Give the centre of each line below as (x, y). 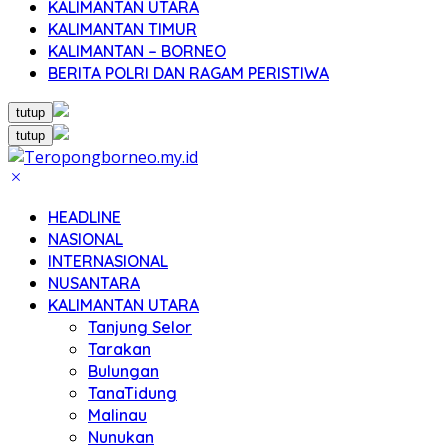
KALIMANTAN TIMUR (122, 29)
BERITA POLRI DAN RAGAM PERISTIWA (188, 73)
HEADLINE (84, 217)
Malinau (117, 415)
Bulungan (123, 371)
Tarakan (119, 349)
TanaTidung (132, 393)
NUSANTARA (94, 283)
